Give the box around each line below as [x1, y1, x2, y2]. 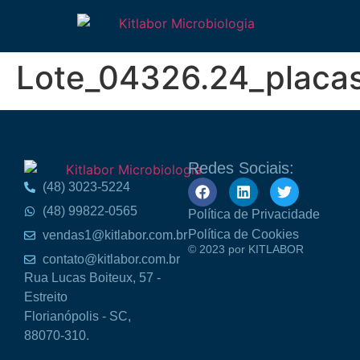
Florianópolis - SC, [24, 309, 131, 323]
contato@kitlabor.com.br [42, 252, 180, 266]
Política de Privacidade [188, 207, 320, 221]
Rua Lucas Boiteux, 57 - [24, 270, 161, 284]
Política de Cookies [188, 227, 299, 241]
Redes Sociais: [188, 159, 294, 177]
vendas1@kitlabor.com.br [42, 227, 187, 242]
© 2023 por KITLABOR [188, 243, 304, 256]
